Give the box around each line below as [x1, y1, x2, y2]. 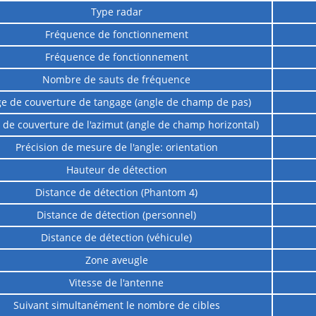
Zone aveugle [85, 253, 148, 267]
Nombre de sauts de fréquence [42, 73, 191, 87]
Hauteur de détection [66, 163, 167, 177]
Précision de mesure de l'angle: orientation [15, 140, 218, 154]
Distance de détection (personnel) [37, 208, 197, 222]
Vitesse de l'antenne [69, 276, 164, 290]
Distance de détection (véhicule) [41, 231, 193, 245]
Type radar [90, 5, 142, 19]
